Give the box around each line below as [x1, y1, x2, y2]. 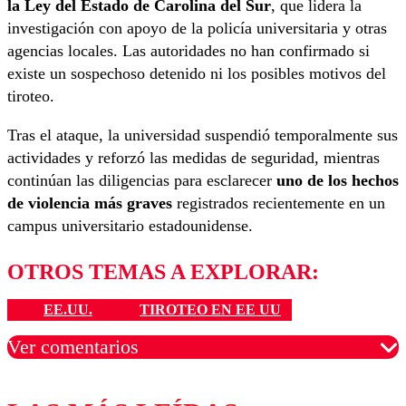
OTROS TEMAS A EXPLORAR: [7, 259, 319, 284]
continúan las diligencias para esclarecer [7, 170, 276, 189]
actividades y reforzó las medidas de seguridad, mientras [7, 148, 380, 167]
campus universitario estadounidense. [7, 216, 253, 235]
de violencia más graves [7, 193, 172, 212]
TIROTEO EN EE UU [140, 301, 281, 317]
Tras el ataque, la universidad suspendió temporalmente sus [7, 125, 398, 144]
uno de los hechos [276, 170, 399, 189]
